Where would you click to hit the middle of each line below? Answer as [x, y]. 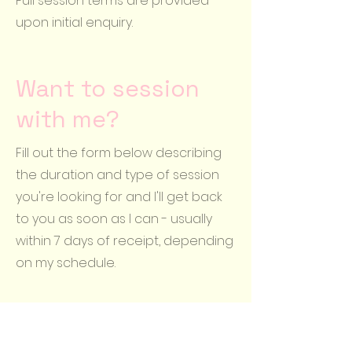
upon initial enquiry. [74, 22]
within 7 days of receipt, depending [125, 241]
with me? [68, 119]
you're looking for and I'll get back [119, 197]
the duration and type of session [117, 175]
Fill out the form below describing [119, 153]
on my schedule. [66, 263]
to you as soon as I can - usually [114, 219]
